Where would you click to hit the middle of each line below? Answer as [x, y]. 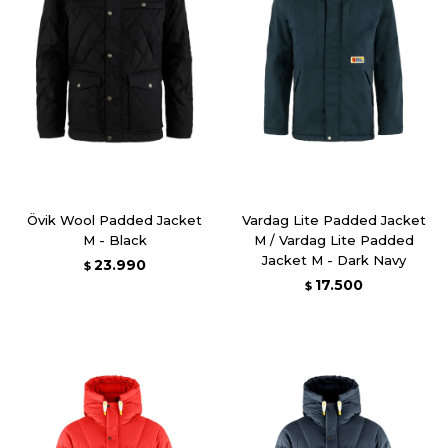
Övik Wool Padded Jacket [114, 220]
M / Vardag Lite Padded [333, 240]
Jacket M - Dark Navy [333, 260]
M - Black [114, 240]
